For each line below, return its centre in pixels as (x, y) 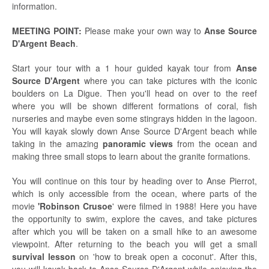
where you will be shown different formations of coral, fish (134, 106)
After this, (238, 256)
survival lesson (44, 256)
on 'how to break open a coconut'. (148, 256)
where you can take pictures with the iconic (169, 80)
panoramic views (138, 144)
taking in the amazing (57, 144)
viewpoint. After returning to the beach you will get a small (134, 244)
